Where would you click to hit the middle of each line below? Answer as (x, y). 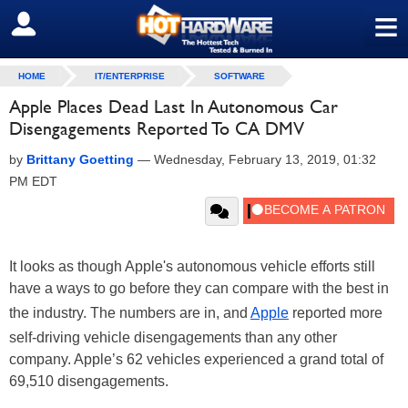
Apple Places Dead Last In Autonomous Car (173, 107)
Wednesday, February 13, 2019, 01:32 (265, 159)
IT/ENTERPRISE (130, 76)
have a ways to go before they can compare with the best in (199, 288)
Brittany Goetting (80, 159)
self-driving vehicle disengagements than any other (173, 337)
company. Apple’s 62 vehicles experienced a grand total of (196, 359)
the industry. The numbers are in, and (130, 313)
